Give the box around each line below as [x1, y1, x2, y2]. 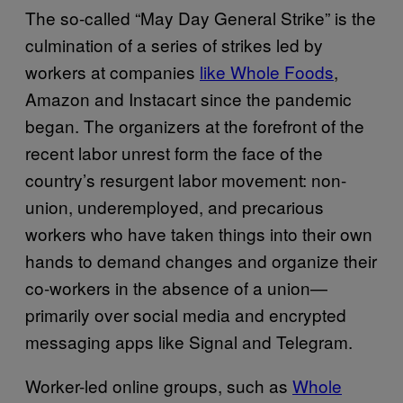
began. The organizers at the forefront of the [25, 112, 364, 138]
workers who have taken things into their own [25, 220, 372, 246]
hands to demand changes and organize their [25, 247, 377, 273]
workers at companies [25, 58, 200, 84]
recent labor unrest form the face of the [25, 139, 323, 165]
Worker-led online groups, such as [25, 372, 292, 398]
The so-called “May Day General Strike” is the [25, 4, 376, 30]
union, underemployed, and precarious [25, 193, 324, 219]
